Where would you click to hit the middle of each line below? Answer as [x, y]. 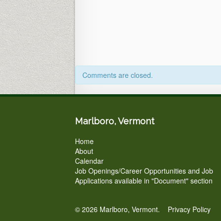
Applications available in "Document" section [144, 181]
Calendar [89, 161]
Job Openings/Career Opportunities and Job [144, 171]
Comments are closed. [118, 75]
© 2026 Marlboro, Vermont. [121, 209]
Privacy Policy [189, 209]
